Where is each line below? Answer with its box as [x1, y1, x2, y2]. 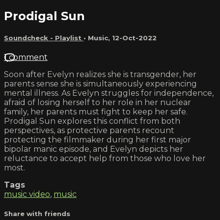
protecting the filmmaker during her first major [4, 135, 191, 144]
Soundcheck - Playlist [4, 33, 83, 42]
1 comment [4, 52, 48, 62]
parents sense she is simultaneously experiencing [4, 79, 197, 88]
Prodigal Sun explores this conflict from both [4, 116, 180, 126]
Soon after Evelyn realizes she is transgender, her [4, 69, 196, 79]
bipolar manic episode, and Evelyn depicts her [4, 144, 183, 154]
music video [4, 189, 50, 199]
